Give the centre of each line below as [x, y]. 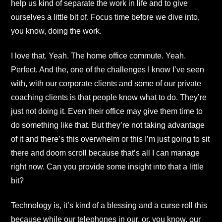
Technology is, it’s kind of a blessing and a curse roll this [109, 206]
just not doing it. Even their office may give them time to [107, 111]
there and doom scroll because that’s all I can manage [105, 153]
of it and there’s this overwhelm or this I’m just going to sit [110, 139]
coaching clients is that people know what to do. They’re [109, 98]
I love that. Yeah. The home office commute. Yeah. [98, 56]
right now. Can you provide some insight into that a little [107, 167]
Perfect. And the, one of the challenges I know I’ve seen [108, 70]
